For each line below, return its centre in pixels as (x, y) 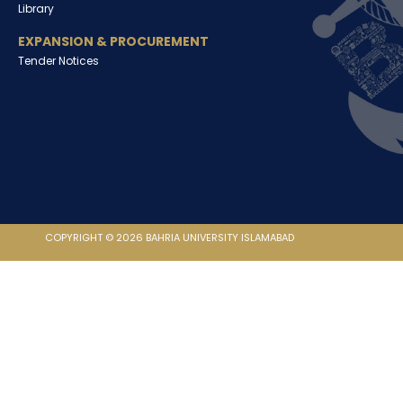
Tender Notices (58, 61)
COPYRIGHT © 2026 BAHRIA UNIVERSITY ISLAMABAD (170, 237)
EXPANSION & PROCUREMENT (113, 41)
